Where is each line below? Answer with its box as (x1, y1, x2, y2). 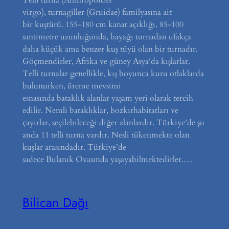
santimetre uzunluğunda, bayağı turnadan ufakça (22, 31, 191, 43)
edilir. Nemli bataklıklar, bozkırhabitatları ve (22, 105, 178, 117)
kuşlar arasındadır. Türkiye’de (22, 142, 126, 153)
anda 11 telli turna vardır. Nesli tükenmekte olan (22, 129, 190, 141)
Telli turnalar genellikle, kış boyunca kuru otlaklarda (22, 68, 204, 80)
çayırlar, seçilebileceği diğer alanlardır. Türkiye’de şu (22, 117, 204, 129)
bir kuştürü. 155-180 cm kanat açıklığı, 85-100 (22, 19, 184, 31)
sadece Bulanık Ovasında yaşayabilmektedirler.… (22, 154, 193, 166)
